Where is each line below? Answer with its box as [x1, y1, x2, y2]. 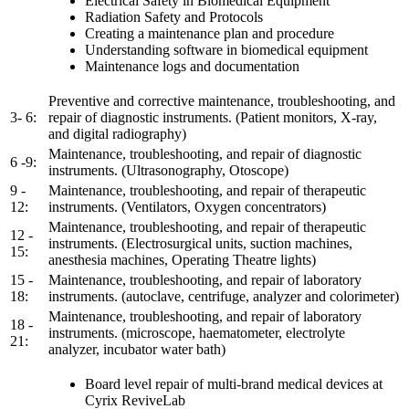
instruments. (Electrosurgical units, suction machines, [48, 235, 352, 251]
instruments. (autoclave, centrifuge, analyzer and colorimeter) [48, 288, 399, 304]
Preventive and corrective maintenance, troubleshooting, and [48, 92, 395, 109]
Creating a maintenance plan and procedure [85, 25, 334, 41]
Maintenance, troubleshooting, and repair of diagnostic [48, 145, 362, 162]
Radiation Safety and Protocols [85, 8, 263, 25]
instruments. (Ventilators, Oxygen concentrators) [48, 198, 326, 215]
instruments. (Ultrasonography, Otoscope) [48, 162, 288, 178]
